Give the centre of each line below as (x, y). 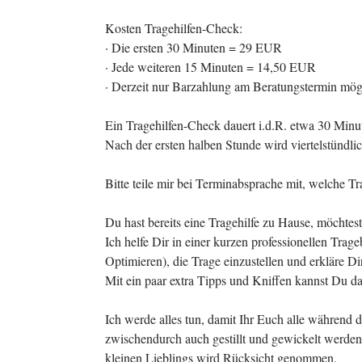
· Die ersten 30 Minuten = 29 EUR (194, 47)
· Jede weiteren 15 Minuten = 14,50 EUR (210, 67)
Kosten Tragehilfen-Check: (174, 28)
